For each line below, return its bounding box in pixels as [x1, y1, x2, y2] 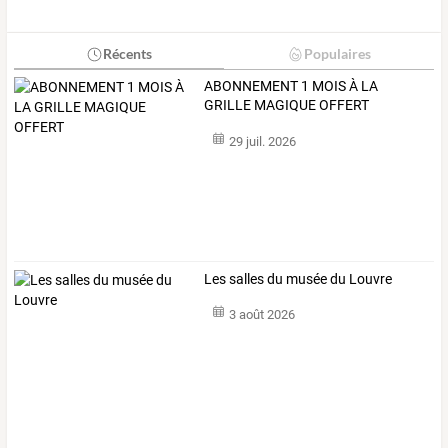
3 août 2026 [228, 307, 295, 323]
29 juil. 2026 [228, 133, 296, 149]
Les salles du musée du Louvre [204, 270, 393, 287]
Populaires [303, 45, 371, 63]
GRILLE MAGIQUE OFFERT [204, 97, 370, 114]
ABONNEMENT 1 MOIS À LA [204, 78, 379, 95]
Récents [102, 45, 152, 63]
